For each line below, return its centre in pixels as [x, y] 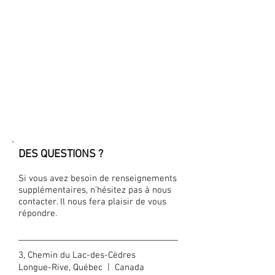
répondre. [38, 214]
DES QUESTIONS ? [61, 154]
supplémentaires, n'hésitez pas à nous [95, 190]
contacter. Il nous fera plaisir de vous [92, 202]
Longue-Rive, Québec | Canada [81, 268]
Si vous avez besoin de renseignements [98, 179]
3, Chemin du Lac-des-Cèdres [77, 255]
